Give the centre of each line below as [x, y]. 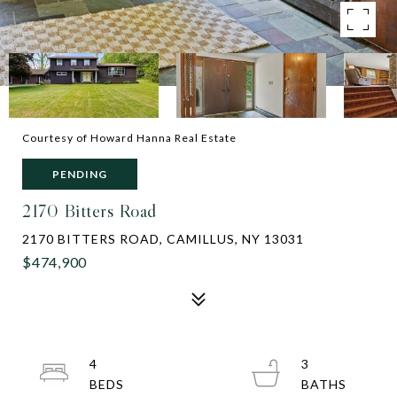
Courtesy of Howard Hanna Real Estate [129, 138]
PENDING [80, 174]
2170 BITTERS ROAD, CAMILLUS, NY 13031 [163, 239]
